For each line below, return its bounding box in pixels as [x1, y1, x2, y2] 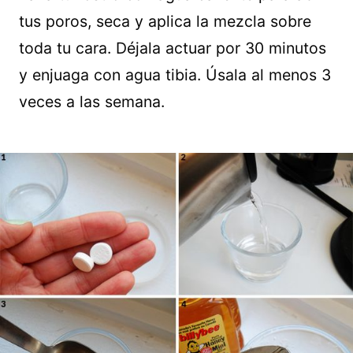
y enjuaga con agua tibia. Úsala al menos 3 [19, 65, 331, 85]
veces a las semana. [19, 92, 165, 112]
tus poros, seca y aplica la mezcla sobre [19, 12, 311, 32]
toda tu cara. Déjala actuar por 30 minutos [19, 39, 326, 58]
